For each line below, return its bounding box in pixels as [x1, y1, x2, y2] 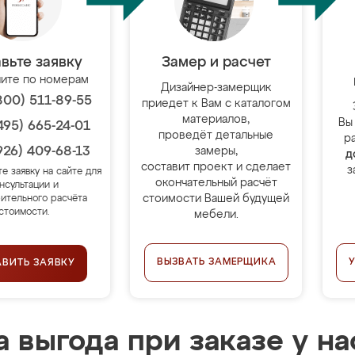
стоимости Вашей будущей [143, 193, 290, 204]
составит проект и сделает [141, 162, 292, 173]
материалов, [182, 114, 250, 125]
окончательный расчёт [155, 177, 277, 189]
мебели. [193, 209, 239, 220]
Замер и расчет [161, 55, 271, 70]
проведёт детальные [158, 130, 274, 141]
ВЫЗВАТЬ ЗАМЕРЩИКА [156, 258, 277, 267]
